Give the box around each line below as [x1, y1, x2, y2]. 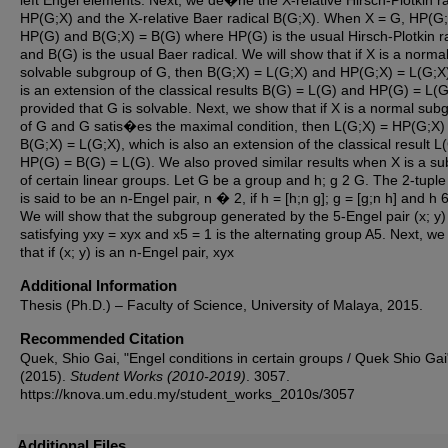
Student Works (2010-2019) [70, 368, 246, 384]
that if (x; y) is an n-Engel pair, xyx [20, 244, 234, 260]
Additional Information [20, 277, 177, 294]
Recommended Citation [20, 330, 184, 347]
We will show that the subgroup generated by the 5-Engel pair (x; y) [20, 208, 446, 224]
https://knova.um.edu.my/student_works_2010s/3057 [20, 386, 355, 402]
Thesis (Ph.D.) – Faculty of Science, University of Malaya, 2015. [20, 297, 423, 313]
